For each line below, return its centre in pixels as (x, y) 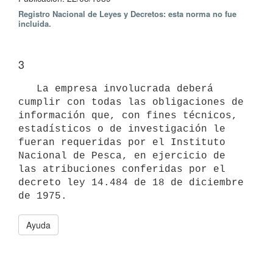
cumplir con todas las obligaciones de (131, 102)
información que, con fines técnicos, (128, 115)
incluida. (35, 23)
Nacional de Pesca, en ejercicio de (122, 156)
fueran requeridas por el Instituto (122, 142)
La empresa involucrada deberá (27, 89)
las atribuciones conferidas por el (122, 169)
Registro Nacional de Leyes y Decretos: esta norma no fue (127, 14)
